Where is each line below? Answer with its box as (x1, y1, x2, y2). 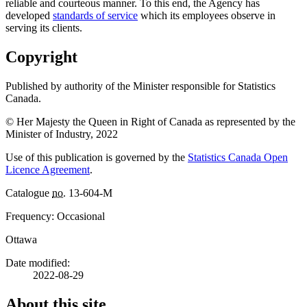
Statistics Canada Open (188, 151, 288, 164)
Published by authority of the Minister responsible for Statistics (5, 80, 275, 93)
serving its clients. (5, 22, 82, 34)
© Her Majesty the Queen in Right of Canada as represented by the (5, 116, 295, 128)
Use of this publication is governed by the (5, 151, 188, 164)
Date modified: (5, 257, 70, 269)
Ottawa (5, 234, 37, 246)
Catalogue (5, 187, 52, 199)
